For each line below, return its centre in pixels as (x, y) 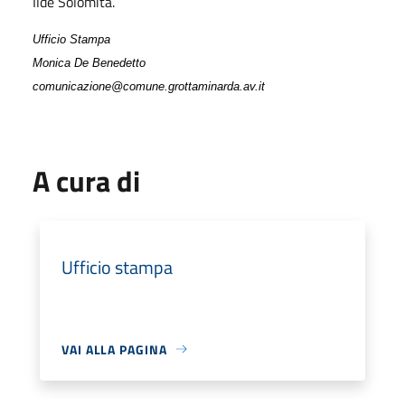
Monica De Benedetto (89, 62)
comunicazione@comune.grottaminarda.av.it (149, 86)
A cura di (86, 180)
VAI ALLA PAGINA (114, 349)
